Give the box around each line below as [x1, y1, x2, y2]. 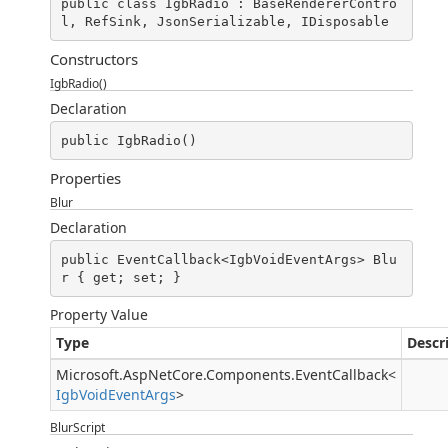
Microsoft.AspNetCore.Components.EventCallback [56, 365, 388, 384]
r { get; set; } [60, 269, 181, 285]
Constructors [50, 49, 138, 69]
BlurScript [50, 419, 105, 436]
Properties [50, 168, 121, 188]
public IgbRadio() [60, 132, 197, 148]
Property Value [50, 305, 148, 324]
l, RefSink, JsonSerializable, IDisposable [60, 13, 389, 29]
